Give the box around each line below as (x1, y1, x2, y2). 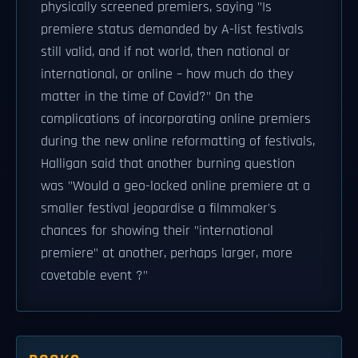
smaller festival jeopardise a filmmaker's (41, 200, 276, 217)
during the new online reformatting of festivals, (41, 133, 315, 150)
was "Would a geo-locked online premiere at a (41, 177, 310, 195)
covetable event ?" (41, 267, 148, 284)
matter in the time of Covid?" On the (41, 88, 253, 105)
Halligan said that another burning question (41, 155, 295, 173)
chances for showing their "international (41, 222, 273, 240)
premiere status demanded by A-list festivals (41, 21, 304, 38)
